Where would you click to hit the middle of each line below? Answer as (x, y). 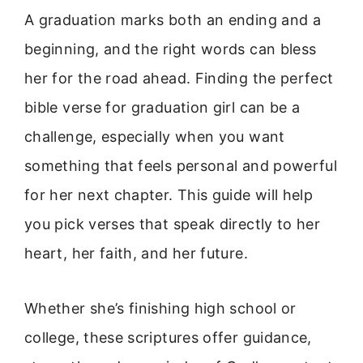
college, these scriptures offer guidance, (168, 338)
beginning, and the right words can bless (171, 49)
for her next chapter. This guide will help (169, 195)
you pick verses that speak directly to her (173, 224)
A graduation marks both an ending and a (173, 20)
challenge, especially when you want (155, 137)
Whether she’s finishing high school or (160, 309)
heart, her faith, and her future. (136, 253)
